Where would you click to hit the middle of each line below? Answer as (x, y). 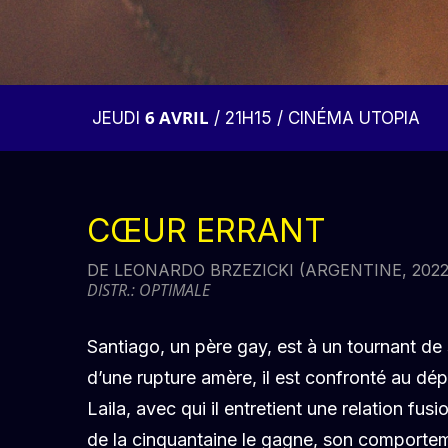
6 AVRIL (177, 117)
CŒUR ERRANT (206, 230)
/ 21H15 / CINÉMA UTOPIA (314, 118)
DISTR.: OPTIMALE (148, 290)
